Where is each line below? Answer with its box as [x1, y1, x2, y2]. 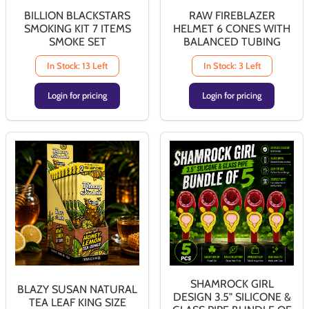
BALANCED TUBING [183, 35, 281, 49]
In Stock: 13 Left [47, 60, 108, 72]
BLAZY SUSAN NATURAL [17, 282, 137, 296]
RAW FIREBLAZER [188, 9, 275, 23]
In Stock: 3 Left [203, 60, 261, 72]
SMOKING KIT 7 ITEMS [23, 22, 131, 36]
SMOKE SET [48, 35, 106, 49]
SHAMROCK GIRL [190, 277, 274, 290]
